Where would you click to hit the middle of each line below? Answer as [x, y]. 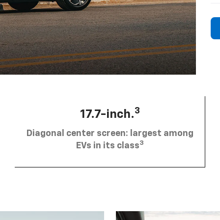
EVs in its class [108, 146]
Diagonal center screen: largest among [110, 133]
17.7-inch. [107, 114]
